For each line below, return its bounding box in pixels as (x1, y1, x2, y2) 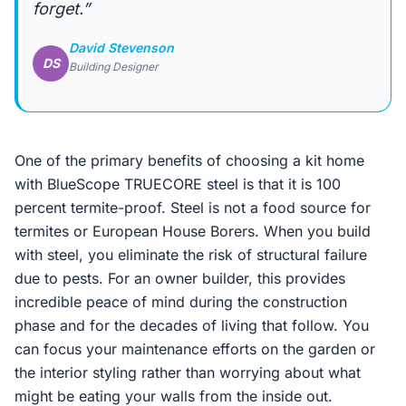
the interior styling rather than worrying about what (14, 363, 361, 382)
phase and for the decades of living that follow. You (14, 316, 369, 334)
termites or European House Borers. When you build (14, 222, 371, 240)
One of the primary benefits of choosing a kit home (14, 151, 364, 169)
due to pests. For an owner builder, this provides (14, 269, 345, 287)
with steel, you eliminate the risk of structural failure (14, 246, 367, 264)
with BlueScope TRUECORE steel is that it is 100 (14, 175, 341, 193)
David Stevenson (69, 40, 174, 55)
